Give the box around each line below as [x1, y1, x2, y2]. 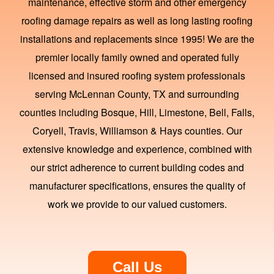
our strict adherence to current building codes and [30, 160, 244, 175]
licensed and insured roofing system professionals [29, 68, 245, 83]
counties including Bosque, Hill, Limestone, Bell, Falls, [20, 105, 254, 120]
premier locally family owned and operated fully [35, 50, 239, 65]
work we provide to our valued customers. [47, 197, 227, 212]
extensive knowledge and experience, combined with [22, 142, 252, 157]
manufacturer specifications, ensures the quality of [29, 179, 245, 193]
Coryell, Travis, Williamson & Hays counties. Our [32, 124, 242, 138]
